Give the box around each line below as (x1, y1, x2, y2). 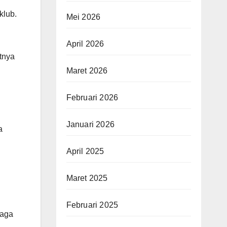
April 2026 (66, 39, 104, 48)
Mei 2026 (66, 12, 101, 21)
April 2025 (66, 146, 104, 156)
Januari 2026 (66, 120, 115, 129)
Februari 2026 (66, 93, 119, 102)
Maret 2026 (66, 66, 108, 75)
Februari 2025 (66, 200, 119, 209)
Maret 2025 (66, 173, 108, 182)
